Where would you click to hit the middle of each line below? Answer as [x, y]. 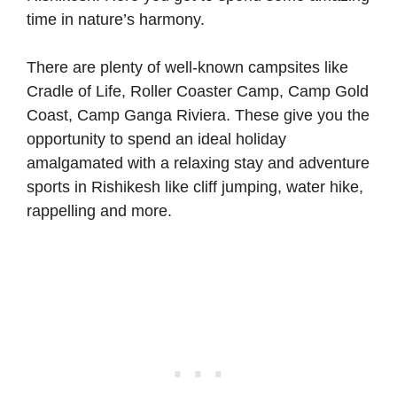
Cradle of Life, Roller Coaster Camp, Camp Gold [198, 92]
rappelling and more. [99, 211]
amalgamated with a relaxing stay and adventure [198, 163]
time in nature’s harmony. [116, 20]
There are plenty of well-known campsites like [187, 68]
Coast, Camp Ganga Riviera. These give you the [198, 116]
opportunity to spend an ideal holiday [156, 140]
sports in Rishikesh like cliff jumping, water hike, [195, 187]
